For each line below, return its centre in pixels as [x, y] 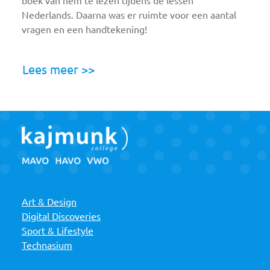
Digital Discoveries [61, 217]
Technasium [47, 246]
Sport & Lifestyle [58, 231]
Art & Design [49, 202]
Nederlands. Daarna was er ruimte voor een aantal [129, 15]
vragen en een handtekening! [84, 29]
